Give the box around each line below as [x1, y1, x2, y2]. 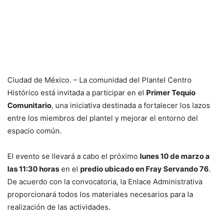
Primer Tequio [146, 88, 196, 98]
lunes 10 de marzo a [140, 152, 210, 161]
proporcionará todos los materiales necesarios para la [7, 190, 193, 199]
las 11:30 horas [7, 164, 59, 174]
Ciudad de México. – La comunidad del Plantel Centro [7, 75, 192, 85]
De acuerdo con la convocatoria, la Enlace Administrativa [7, 177, 202, 187]
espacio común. [7, 126, 62, 136]
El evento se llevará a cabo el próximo [7, 152, 140, 161]
